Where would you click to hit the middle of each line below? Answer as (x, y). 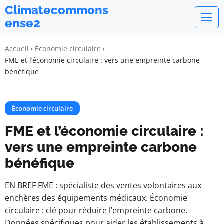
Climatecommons (57, 10)
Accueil (17, 49)
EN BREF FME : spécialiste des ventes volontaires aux (103, 185)
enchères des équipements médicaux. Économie (96, 198)
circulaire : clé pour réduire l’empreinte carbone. (96, 210)
